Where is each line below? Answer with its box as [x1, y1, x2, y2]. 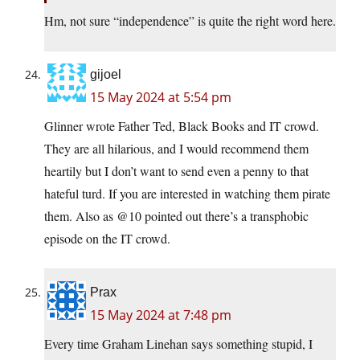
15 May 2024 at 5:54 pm [90, 88, 231, 107]
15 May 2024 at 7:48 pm [90, 306, 231, 325]
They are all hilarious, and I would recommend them [44, 140, 309, 157]
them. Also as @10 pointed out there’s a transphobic [44, 207, 309, 225]
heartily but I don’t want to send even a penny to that [44, 162, 309, 180]
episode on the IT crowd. [44, 230, 170, 247]
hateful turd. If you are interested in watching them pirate [44, 185, 330, 202]
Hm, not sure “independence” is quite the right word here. [44, 12, 336, 30]
